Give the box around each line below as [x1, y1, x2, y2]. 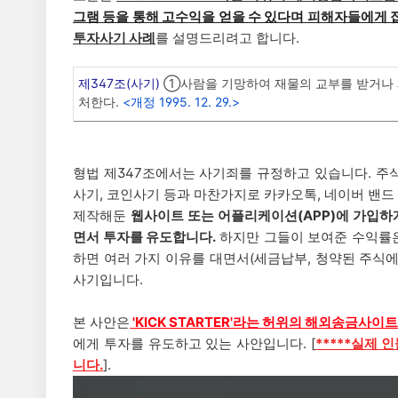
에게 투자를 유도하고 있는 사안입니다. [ [73, 335, 316, 352]
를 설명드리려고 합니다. [155, 29, 299, 46]
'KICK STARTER [132, 314, 230, 330]
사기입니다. [73, 271, 143, 288]
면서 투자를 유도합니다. [73, 228, 217, 245]
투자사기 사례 [73, 29, 155, 46]
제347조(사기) [78, 76, 160, 91]
